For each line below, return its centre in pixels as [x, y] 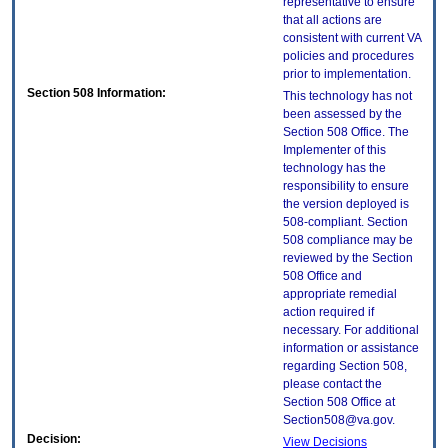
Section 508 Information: [96, 93]
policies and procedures [348, 56]
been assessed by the [342, 114]
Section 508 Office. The [346, 132]
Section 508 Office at [339, 402]
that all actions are [332, 20]
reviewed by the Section [348, 258]
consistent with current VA [352, 38]
